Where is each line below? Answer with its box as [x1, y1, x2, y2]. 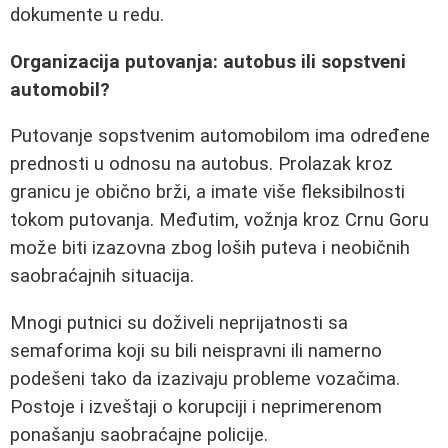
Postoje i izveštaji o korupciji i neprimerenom [10, 396, 382, 419]
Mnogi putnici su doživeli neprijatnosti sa [10, 312, 348, 335]
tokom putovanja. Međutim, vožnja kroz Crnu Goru [10, 209, 429, 232]
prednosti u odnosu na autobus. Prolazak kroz [10, 153, 393, 176]
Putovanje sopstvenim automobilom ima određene [10, 125, 430, 148]
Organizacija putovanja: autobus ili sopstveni [10, 50, 406, 73]
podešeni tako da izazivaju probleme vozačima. [10, 368, 400, 391]
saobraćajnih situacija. [10, 265, 194, 288]
